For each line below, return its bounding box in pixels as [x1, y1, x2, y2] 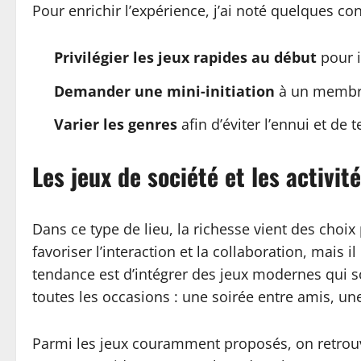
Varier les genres [54, 114, 177, 134]
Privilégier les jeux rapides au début [54, 48, 317, 67]
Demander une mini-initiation [54, 81, 275, 101]
